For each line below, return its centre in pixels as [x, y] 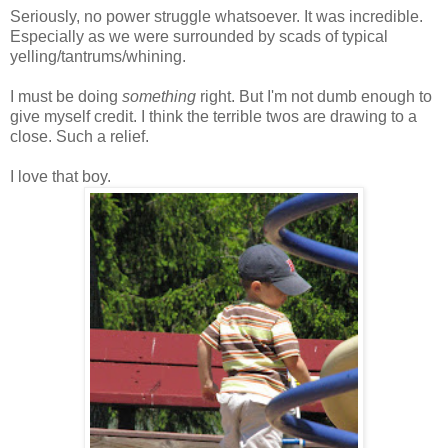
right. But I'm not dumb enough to [314, 96]
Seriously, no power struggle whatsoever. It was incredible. [216, 16]
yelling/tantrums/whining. [98, 56]
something [159, 96]
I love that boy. [60, 176]
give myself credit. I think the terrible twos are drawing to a [213, 116]
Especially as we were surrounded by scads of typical [199, 36]
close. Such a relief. [79, 136]
